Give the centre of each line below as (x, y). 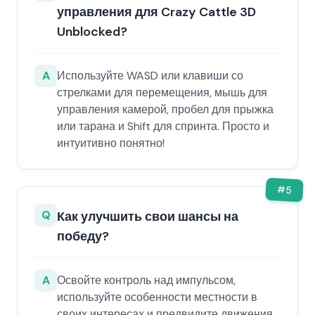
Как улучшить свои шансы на (148, 217)
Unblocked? (92, 32)
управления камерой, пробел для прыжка (165, 109)
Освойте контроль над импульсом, (146, 280)
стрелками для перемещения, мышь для (162, 92)
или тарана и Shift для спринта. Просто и (163, 126)
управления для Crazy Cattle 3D (156, 12)
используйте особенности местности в (157, 297)
